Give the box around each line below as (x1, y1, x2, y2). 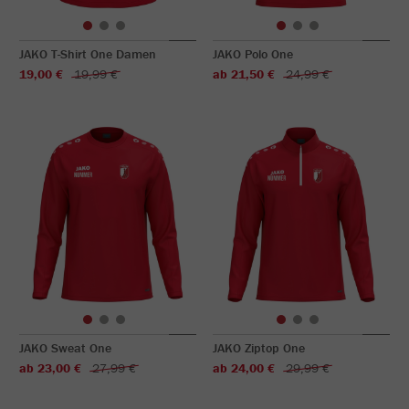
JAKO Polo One (213, 46, 293, 62)
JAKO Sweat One (19, 340, 111, 356)
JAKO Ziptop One (213, 340, 305, 356)
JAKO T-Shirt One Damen (19, 46, 156, 62)
